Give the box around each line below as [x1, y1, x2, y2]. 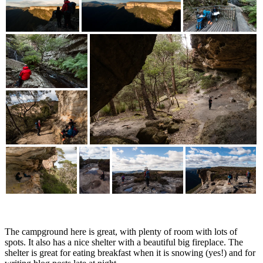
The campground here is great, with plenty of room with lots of [5, 226, 237, 237]
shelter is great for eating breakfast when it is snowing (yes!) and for [5, 247, 255, 258]
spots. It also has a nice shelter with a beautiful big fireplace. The [5, 237, 243, 247]
